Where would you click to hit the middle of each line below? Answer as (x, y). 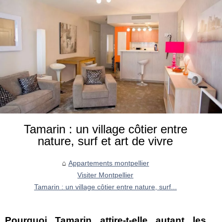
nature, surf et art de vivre (106, 141)
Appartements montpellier (109, 163)
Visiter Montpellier (106, 175)
